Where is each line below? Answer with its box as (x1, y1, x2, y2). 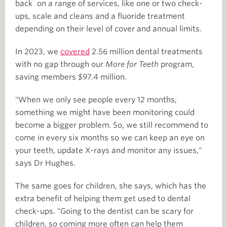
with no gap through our (15, 59, 105, 69)
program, (159, 59, 194, 69)
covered (60, 47, 90, 56)
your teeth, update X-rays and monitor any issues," (15, 145, 202, 155)
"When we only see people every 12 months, (15, 95, 177, 104)
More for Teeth (105, 59, 159, 69)
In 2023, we (15, 47, 60, 56)
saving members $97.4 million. (15, 72, 127, 82)
